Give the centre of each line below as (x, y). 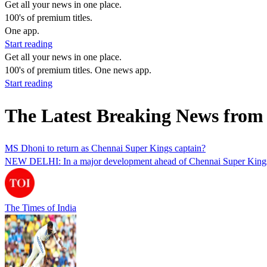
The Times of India (41, 207)
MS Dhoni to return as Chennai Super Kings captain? (105, 148)
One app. (22, 31)
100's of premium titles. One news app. (78, 70)
